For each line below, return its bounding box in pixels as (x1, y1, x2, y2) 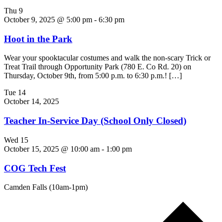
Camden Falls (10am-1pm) (4, 183, 88, 192)
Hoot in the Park (4, 33, 72, 44)
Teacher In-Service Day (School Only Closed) (4, 115, 186, 126)
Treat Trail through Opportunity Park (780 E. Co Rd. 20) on (4, 62, 191, 71)
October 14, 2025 (4, 97, 59, 106)
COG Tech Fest (4, 163, 66, 173)
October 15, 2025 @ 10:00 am (4, 144, 100, 153)
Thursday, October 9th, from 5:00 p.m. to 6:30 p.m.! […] (4, 71, 182, 80)
